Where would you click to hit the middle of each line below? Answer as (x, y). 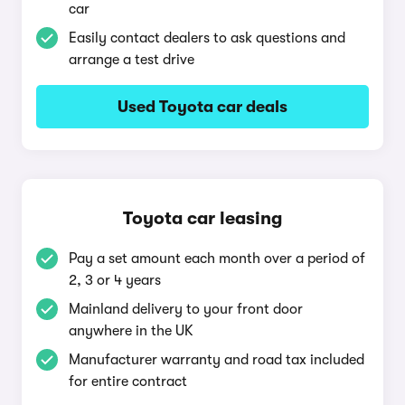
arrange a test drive (132, 60)
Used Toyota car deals (202, 107)
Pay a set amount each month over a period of (217, 259)
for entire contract (128, 381)
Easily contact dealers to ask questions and (207, 38)
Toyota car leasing (202, 218)
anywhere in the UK (131, 331)
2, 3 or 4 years (115, 280)
